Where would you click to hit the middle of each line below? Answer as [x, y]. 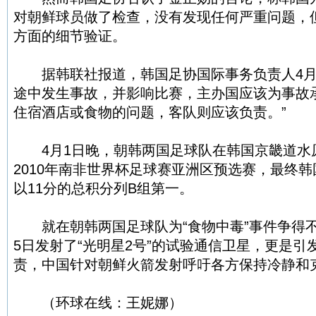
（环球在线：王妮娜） [98, 302]
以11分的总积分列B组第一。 [103, 188]
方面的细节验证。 [70, 36]
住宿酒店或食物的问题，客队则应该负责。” [150, 112]
